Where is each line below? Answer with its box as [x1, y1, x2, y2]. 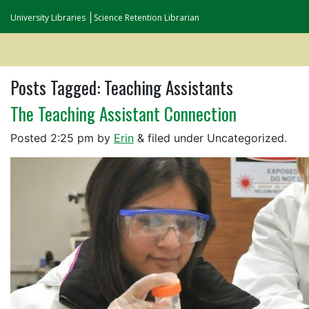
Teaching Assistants [100, 74, 233, 100]
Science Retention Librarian [94, 12, 199, 23]
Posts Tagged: [10, 74, 100, 100]
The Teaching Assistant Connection [10, 101, 237, 126]
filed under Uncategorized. [144, 131, 287, 145]
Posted [10, 131, 50, 145]
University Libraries [10, 12, 86, 23]
